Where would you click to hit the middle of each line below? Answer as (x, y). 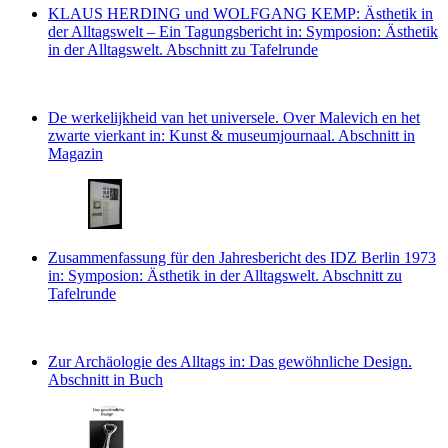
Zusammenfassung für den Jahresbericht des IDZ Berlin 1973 (242, 257)
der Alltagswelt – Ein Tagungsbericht (165, 31)
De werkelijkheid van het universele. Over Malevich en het (234, 117)
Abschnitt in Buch (105, 379)
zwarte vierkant (96, 135)
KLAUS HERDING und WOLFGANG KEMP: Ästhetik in (240, 13)
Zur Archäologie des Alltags (136, 361)
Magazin (75, 153)
